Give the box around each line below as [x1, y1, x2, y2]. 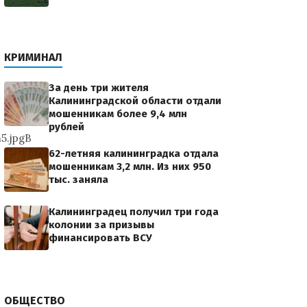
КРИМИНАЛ [4, 51, 62, 64]
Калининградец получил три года [49, 206, 219, 218]
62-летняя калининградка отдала [49, 147, 219, 160]
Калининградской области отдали [49, 95, 221, 107]
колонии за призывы [49, 219, 154, 231]
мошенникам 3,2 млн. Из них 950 [49, 160, 211, 173]
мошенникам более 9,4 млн [49, 108, 187, 120]
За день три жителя [49, 82, 149, 94]
